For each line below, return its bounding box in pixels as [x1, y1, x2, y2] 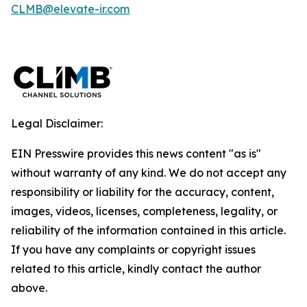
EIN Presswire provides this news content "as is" [11, 147, 261, 160]
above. [11, 281, 47, 295]
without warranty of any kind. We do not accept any [11, 166, 286, 180]
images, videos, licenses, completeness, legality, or [11, 204, 278, 218]
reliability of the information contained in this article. [11, 223, 286, 237]
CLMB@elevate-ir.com [11, 2, 130, 16]
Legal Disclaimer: [11, 116, 103, 130]
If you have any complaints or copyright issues [11, 243, 256, 256]
